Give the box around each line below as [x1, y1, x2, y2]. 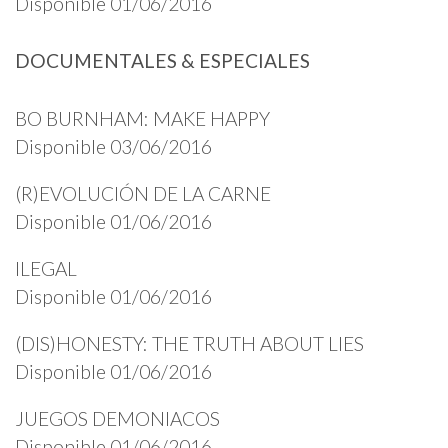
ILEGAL [15, 257, 77, 281]
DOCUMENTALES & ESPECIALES [15, 49, 310, 73]
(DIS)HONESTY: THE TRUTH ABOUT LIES [15, 332, 364, 356]
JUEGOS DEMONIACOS [15, 407, 220, 431]
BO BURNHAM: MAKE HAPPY [15, 106, 270, 130]
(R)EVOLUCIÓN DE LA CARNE [15, 181, 271, 205]
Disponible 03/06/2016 [15, 134, 212, 158]
